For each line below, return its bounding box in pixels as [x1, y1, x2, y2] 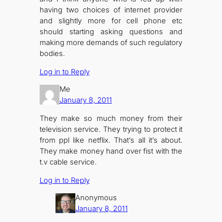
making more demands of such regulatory [39, 38, 183, 48]
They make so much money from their [39, 113, 183, 123]
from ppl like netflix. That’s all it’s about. [39, 135, 183, 145]
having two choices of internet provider [39, 5, 183, 15]
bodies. [39, 49, 65, 58]
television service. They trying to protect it [39, 124, 183, 134]
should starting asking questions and [39, 27, 183, 37]
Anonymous [75, 193, 117, 202]
